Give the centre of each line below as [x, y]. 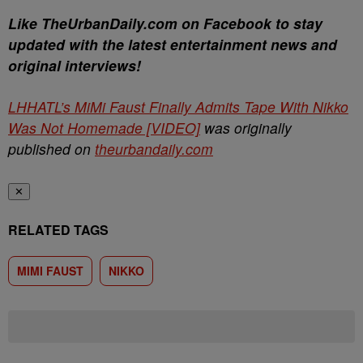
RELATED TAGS [58, 230]
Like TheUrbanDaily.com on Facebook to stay [165, 23]
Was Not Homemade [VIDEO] [104, 128]
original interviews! [77, 65]
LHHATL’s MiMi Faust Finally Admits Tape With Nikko [178, 107]
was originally [246, 128]
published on [51, 149]
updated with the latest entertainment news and [173, 44]
